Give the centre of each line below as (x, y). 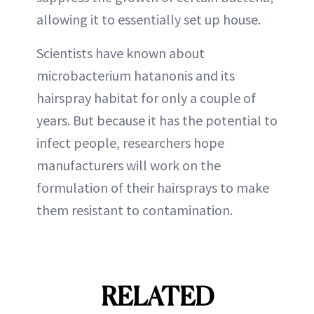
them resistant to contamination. (135, 210)
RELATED (157, 296)
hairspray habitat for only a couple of (146, 98)
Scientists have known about (121, 53)
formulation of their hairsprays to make (153, 187)
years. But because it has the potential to (157, 120)
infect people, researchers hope (130, 143)
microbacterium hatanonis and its (136, 75)
